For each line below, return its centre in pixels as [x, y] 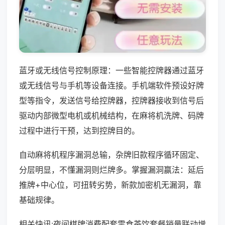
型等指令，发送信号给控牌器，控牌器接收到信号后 [111, 100]
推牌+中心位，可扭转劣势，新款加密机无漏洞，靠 [110, 185]
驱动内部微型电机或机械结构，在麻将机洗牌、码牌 [111, 115]
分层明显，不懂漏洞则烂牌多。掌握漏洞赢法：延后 [111, 170]
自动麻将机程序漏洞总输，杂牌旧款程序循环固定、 [111, 154]
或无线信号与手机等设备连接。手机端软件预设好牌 [111, 85]
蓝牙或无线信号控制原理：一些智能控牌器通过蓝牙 [111, 70]
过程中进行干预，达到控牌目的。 [79, 130]
